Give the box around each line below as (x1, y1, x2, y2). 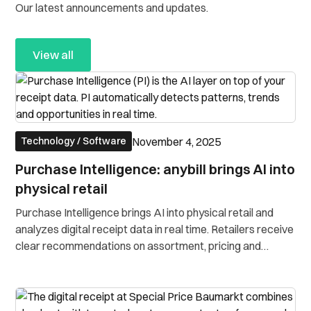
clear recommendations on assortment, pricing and (15, 239, 262, 253)
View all (33, 48, 74, 62)
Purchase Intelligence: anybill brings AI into (15, 160, 296, 178)
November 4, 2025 (132, 134, 221, 149)
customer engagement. (15, 255, 129, 269)
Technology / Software (21, 135, 127, 147)
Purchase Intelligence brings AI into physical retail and (15, 205, 274, 219)
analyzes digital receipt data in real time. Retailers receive (15, 222, 294, 236)
